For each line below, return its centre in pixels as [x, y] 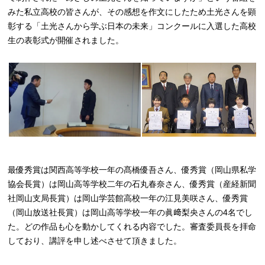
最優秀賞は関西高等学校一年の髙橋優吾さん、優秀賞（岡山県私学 [132, 170]
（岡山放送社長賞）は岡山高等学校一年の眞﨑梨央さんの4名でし [130, 212]
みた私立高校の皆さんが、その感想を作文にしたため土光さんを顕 [132, 12]
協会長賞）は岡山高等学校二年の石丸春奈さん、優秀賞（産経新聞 [132, 184]
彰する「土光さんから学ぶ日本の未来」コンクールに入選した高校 [132, 26]
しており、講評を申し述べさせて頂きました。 [95, 241]
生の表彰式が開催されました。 [66, 40]
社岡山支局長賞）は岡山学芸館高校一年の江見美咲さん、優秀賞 [128, 198]
